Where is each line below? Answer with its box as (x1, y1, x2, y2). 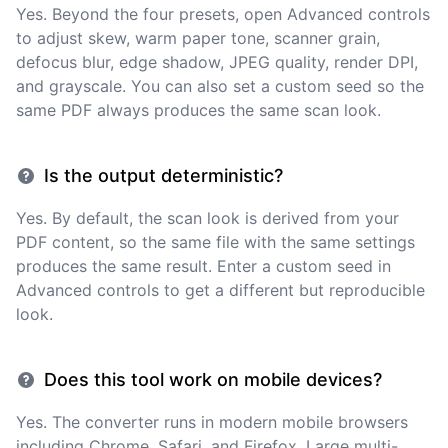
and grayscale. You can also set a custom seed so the (16, 76, 424, 96)
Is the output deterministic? (44, 165, 283, 186)
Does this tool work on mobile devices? (44, 369, 382, 390)
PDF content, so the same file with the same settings (16, 232, 415, 252)
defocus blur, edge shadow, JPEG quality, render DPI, (16, 52, 418, 72)
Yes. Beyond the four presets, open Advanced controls (16, 4, 430, 24)
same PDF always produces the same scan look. (16, 100, 381, 120)
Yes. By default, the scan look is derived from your (16, 208, 399, 228)
